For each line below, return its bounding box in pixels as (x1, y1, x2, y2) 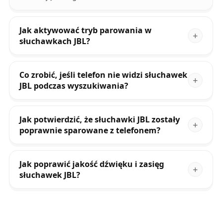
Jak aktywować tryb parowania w (19, 25, 152, 36)
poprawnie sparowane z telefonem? (19, 125, 161, 136)
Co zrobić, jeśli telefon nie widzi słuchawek (19, 69, 187, 81)
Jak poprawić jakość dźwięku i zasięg (19, 159, 164, 170)
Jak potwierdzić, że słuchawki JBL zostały (19, 114, 180, 125)
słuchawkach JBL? (19, 36, 90, 47)
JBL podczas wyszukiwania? (19, 80, 128, 92)
